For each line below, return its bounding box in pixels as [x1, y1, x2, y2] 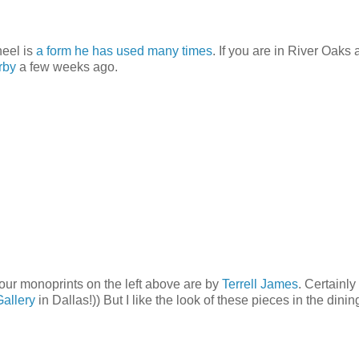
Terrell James [222, 276, 298, 291]
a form [36, 43, 71, 58]
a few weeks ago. [16, 59, 118, 74]
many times [147, 43, 212, 58]
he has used [75, 43, 144, 58]
